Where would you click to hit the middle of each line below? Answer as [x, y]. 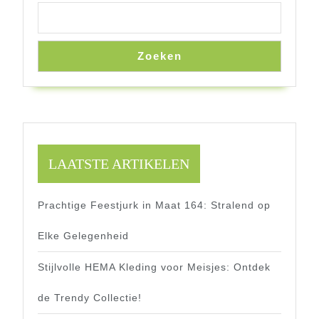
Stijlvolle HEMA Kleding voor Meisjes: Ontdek [154, 267]
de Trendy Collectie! [90, 297]
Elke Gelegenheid [83, 235]
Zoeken [159, 56]
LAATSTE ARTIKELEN [119, 163]
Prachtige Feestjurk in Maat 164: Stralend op [154, 205]
